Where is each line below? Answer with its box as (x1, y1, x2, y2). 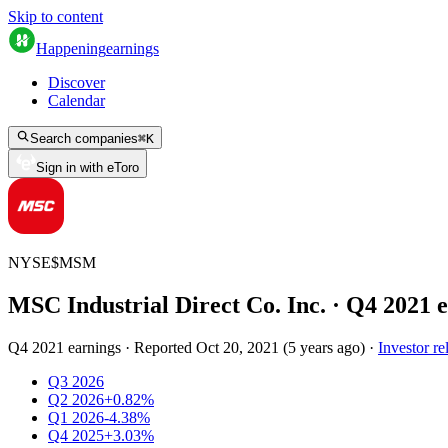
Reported (134, 338, 196, 356)
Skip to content (8, 8, 103, 25)
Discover (48, 74, 105, 91)
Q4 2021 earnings (8, 338, 121, 356)
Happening (36, 40, 106, 57)
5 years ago (288, 338, 360, 356)
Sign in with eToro (36, 160, 139, 175)
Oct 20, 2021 (196, 338, 279, 356)
